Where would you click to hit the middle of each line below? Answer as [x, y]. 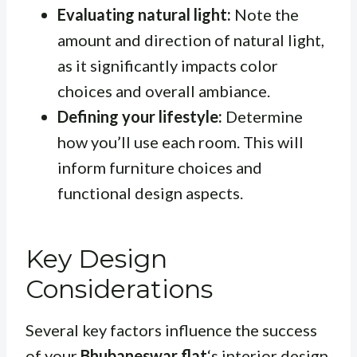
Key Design [96, 259]
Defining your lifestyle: [140, 117]
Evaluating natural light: [144, 15]
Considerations [119, 289]
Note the [265, 15]
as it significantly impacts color [168, 66]
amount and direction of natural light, [191, 40]
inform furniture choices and [160, 168]
